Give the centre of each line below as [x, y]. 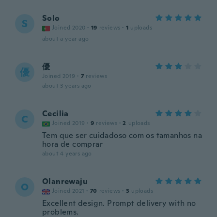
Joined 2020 [69, 28]
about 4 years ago [67, 154]
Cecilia [55, 114]
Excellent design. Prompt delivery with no [119, 203]
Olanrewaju [65, 181]
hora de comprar [73, 144]
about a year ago [66, 39]
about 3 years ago [67, 86]
